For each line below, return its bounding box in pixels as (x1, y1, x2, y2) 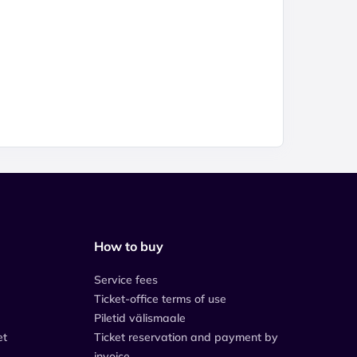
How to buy (94, 238, 163, 254)
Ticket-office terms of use (94, 292, 226, 306)
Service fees (94, 273, 158, 287)
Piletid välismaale (94, 311, 186, 325)
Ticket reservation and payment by (94, 330, 278, 344)
